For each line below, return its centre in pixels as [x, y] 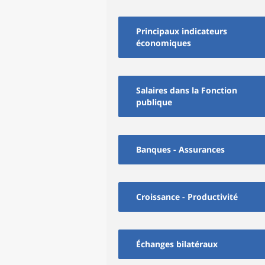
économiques [164, 43]
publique [154, 102]
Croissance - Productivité [187, 197]
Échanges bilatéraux [177, 244]
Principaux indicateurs [182, 31]
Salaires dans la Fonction [187, 90]
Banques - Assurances [180, 149]
